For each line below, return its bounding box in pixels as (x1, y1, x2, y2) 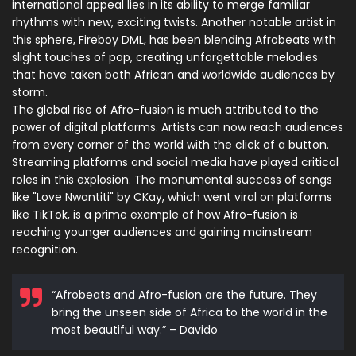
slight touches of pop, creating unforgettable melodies (12, 49, 318, 66)
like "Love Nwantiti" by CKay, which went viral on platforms (12, 189, 332, 206)
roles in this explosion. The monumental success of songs (12, 172, 332, 188)
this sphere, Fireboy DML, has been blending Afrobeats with (12, 32, 336, 48)
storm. (12, 84, 48, 101)
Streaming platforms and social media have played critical (12, 154, 339, 171)
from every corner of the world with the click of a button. (12, 137, 329, 153)
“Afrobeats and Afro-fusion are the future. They (52, 287, 317, 304)
